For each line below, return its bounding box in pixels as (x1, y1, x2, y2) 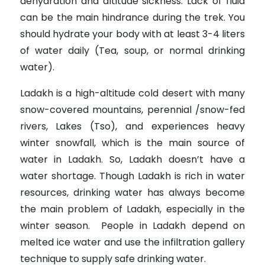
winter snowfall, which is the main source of (20, 136, 245, 150)
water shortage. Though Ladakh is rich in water (20, 169, 245, 183)
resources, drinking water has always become (20, 186, 245, 200)
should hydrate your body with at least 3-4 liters (20, 27, 245, 41)
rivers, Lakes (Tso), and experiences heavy (20, 119, 245, 134)
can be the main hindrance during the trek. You (20, 11, 245, 25)
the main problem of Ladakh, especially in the (20, 202, 245, 216)
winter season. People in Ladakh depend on (20, 219, 245, 233)
